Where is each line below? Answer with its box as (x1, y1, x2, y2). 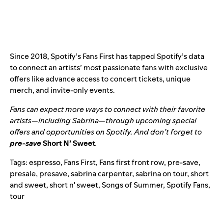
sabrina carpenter (71, 168, 132, 179)
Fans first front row (99, 157, 164, 168)
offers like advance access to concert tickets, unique (10, 74, 191, 84)
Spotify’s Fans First (51, 51, 114, 62)
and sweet (10, 180, 46, 191)
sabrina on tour (136, 168, 187, 179)
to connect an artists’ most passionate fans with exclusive (10, 62, 208, 73)
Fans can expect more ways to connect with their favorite (10, 104, 205, 115)
